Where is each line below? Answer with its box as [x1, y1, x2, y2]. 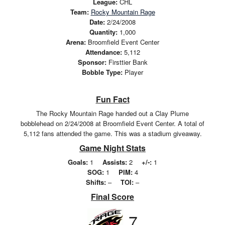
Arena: [66, 37, 86, 47]
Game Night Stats [79, 142, 146, 154]
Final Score [91, 191, 134, 203]
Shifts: [86, 177, 106, 187]
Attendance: [85, 47, 122, 57]
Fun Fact [95, 93, 130, 105]
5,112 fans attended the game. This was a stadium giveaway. [23, 129, 202, 139]
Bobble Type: [82, 67, 123, 77]
